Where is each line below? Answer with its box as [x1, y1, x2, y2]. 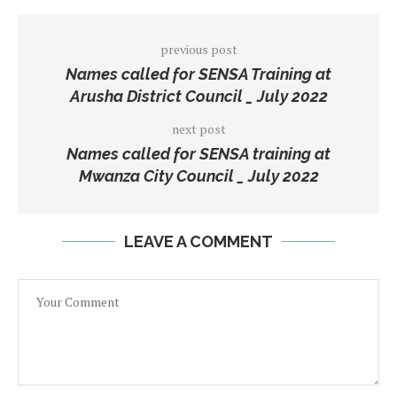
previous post [160, 40, 237, 58]
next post [171, 120, 226, 137]
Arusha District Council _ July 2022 [69, 86, 328, 105]
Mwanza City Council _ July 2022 [78, 166, 319, 185]
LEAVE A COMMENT [124, 231, 273, 251]
